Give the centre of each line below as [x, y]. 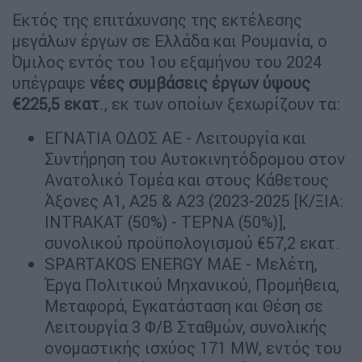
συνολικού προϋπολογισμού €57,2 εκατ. [192, 243]
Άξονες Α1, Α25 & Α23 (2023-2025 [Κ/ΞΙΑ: [194, 201]
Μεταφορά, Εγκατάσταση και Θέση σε [184, 306]
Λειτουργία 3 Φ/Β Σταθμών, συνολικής [186, 327]
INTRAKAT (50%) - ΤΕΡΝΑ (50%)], [165, 222]
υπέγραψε [51, 83]
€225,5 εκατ [56, 104]
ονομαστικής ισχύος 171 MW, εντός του [193, 348]
